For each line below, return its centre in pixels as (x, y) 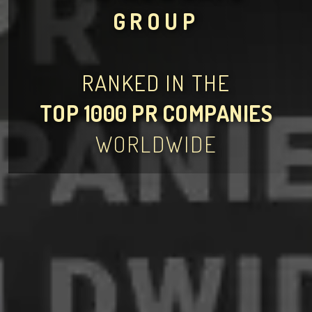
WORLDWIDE (156, 144)
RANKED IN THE (156, 83)
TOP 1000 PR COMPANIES (156, 113)
